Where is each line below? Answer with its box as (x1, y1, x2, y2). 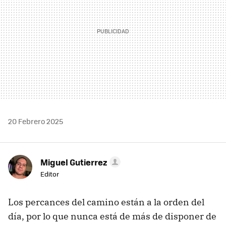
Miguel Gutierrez (40, 156, 107, 168)
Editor (40, 169, 59, 179)
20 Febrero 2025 (8, 116, 63, 127)
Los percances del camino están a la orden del (8, 196, 204, 208)
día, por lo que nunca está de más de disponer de (8, 210, 216, 222)
